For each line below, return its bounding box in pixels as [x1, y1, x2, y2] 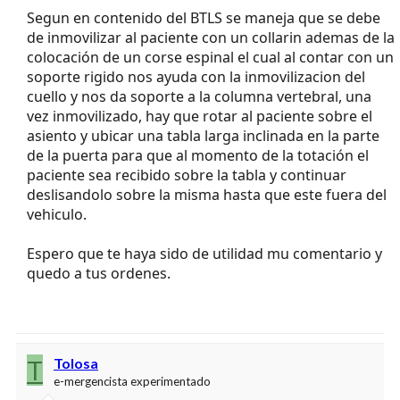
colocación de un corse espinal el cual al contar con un [27, 46, 394, 67]
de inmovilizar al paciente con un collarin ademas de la [27, 27, 395, 47]
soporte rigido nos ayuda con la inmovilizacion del [27, 66, 365, 87]
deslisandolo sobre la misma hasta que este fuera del [27, 184, 387, 204]
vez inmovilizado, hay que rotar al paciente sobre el [27, 105, 372, 126]
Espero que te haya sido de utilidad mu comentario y [27, 243, 382, 263]
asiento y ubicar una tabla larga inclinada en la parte [27, 125, 379, 146]
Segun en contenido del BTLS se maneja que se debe [27, 7, 380, 28]
